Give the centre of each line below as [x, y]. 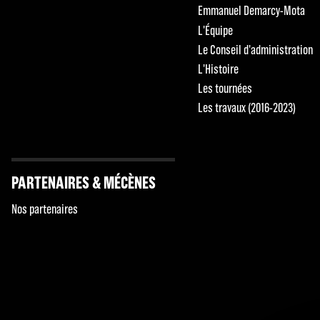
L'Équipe [216, 30]
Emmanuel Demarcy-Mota [252, 11]
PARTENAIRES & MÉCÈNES [83, 182]
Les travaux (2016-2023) [247, 108]
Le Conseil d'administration [256, 49]
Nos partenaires [44, 209]
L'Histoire [219, 69]
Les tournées [225, 89]
